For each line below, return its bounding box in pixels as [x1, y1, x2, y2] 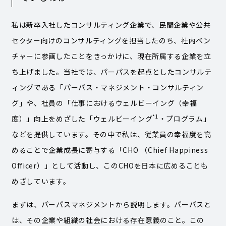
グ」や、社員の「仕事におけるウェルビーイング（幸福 [11, 97, 197, 108]
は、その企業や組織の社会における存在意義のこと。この [11, 214, 205, 225]
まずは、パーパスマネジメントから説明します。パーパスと [11, 199, 211, 209]
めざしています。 [11, 176, 71, 186]
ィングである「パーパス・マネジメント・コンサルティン [11, 82, 204, 92]
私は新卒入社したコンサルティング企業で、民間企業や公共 [11, 19, 211, 30]
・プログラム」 [158, 113, 211, 124]
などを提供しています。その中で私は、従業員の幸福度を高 [11, 129, 211, 139]
